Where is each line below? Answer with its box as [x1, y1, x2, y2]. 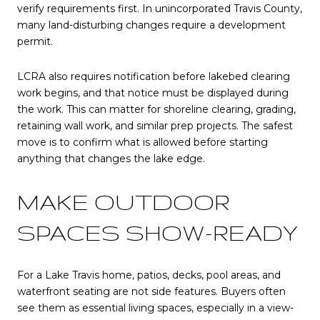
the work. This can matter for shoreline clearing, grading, [17, 103, 296, 116]
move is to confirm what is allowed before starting [17, 136, 268, 149]
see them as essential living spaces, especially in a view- [17, 301, 294, 314]
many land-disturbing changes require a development [17, 18, 286, 31]
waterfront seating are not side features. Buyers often [17, 284, 286, 298]
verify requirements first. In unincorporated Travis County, [17, 1, 302, 15]
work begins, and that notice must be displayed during [17, 86, 289, 100]
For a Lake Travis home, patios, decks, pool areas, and [17, 268, 281, 281]
